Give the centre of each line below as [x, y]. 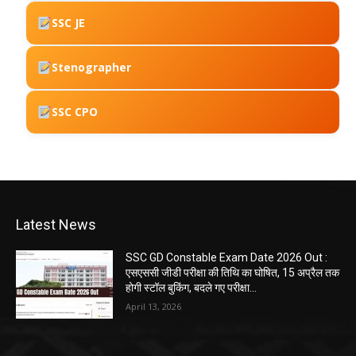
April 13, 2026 [154, 306]
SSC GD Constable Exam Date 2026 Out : [227, 257]
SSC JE [69, 23]
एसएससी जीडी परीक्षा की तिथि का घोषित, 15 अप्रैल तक [233, 273]
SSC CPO [75, 112]
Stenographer [92, 67]
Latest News [56, 224]
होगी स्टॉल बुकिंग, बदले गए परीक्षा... [192, 288]
